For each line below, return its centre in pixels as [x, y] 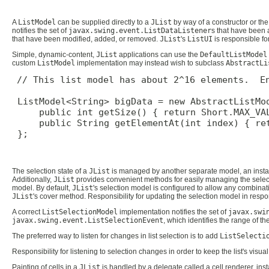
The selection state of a [50, 171]
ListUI [200, 39]
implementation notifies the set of [173, 212]
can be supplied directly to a [103, 22]
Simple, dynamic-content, [54, 54]
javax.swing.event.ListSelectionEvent [88, 220]
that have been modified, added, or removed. [86, 39]
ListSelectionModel [80, 212]
